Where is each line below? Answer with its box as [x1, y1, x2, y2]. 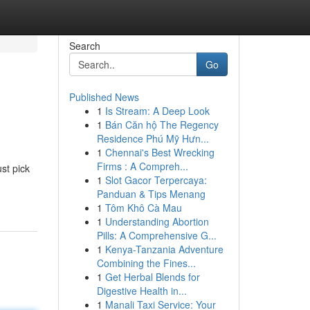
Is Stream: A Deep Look [104, 104, 210, 118]
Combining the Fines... [96, 256, 196, 270]
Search [69, 39, 100, 53]
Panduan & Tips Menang [96, 187, 206, 201]
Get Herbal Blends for [104, 270, 200, 284]
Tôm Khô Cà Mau [104, 201, 182, 215]
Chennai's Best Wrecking [104, 145, 215, 159]
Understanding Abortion [104, 215, 209, 228]
